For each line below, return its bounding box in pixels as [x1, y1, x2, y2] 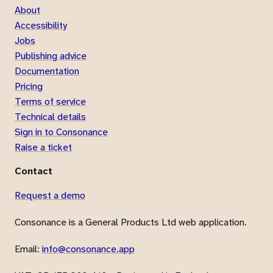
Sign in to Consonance [15, 126, 108, 139]
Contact [15, 165, 52, 178]
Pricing [15, 80, 43, 93]
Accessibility [15, 19, 67, 32]
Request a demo [15, 189, 85, 202]
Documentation [15, 65, 79, 78]
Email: [15, 243, 42, 256]
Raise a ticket [15, 141, 72, 154]
